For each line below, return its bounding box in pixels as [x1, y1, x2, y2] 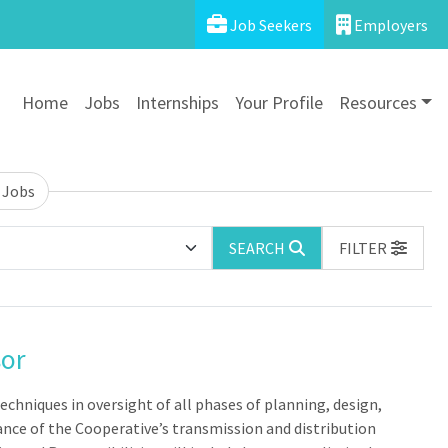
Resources [338, 90, 417, 114]
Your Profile [234, 90, 323, 114]
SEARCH [229, 238, 285, 258]
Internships [135, 90, 219, 114]
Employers [351, 14, 428, 35]
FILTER [339, 238, 387, 258]
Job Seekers [227, 14, 312, 35]
